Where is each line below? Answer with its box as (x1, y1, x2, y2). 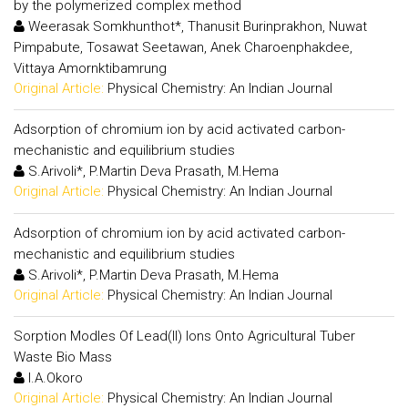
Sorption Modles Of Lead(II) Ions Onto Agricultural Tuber (14, 328, 355, 344)
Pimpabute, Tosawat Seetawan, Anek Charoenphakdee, (14, 38, 352, 56)
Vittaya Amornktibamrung (14, 59, 167, 76)
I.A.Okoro (25, 370, 83, 386)
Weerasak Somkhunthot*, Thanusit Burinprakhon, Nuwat (25, 17, 367, 35)
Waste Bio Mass (14, 349, 112, 365)
